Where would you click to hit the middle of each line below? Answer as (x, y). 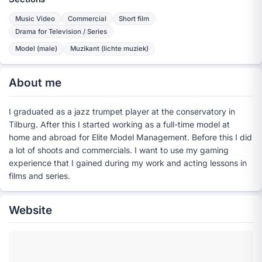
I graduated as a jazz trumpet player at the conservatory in (122, 111)
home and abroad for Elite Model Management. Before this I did (131, 137)
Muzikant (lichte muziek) (109, 49)
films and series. (40, 175)
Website (30, 210)
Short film (134, 19)
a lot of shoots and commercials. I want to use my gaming (119, 150)
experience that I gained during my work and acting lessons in (128, 163)
